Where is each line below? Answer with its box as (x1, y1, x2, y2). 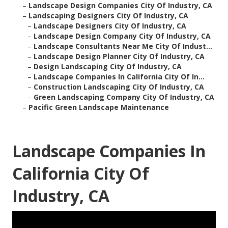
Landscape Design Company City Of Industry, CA (34, 31, 211, 41)
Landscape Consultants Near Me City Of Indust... (34, 41, 212, 51)
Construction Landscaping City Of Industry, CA (34, 82, 204, 92)
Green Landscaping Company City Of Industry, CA (34, 92, 214, 102)
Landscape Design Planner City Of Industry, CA (34, 51, 205, 62)
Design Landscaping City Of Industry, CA (34, 62, 182, 72)
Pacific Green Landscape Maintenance (28, 102, 169, 112)
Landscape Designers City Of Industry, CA (34, 21, 186, 31)
